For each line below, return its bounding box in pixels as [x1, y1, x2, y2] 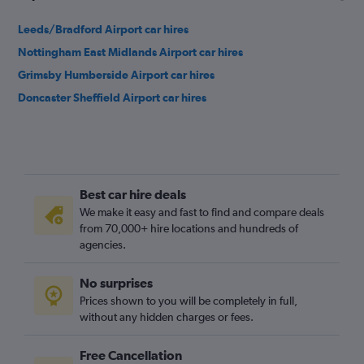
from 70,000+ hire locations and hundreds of [80, 222, 298, 235]
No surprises [80, 275, 153, 290]
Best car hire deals [80, 187, 186, 201]
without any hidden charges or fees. [80, 310, 253, 323]
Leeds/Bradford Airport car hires [18, 23, 188, 36]
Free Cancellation [80, 348, 182, 362]
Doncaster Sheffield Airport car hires [18, 91, 206, 104]
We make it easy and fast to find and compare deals [80, 206, 324, 219]
